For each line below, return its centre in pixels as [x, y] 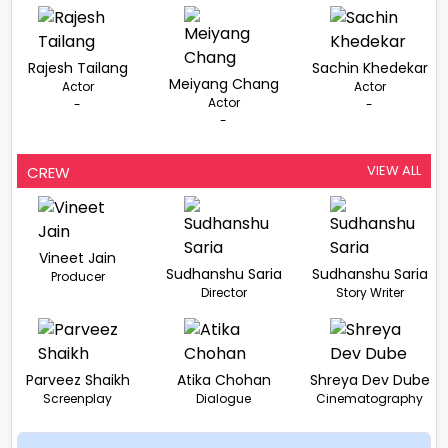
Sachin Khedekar [369, 68]
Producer [77, 277]
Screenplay [78, 399]
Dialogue [224, 399]
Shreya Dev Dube [369, 380]
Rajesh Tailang [77, 68]
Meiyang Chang [223, 84]
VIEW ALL [394, 171]
